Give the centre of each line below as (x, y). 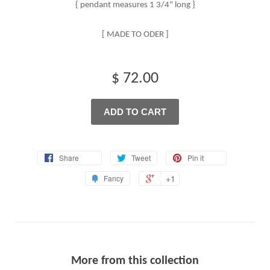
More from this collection (135, 261)
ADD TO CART (135, 112)
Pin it (196, 157)
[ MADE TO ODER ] (135, 35)
